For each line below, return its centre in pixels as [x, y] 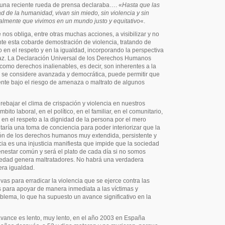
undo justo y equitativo [109, 21]
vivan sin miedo [77, 13]
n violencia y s [125, 13]
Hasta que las [141, 5]
